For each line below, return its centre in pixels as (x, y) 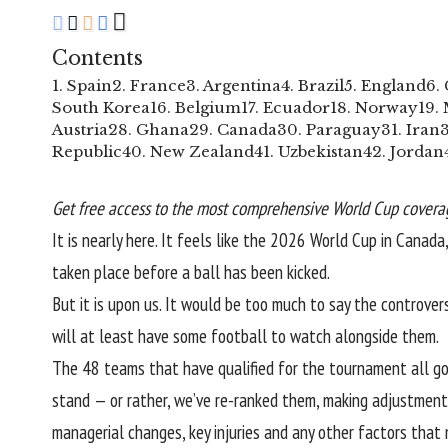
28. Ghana (148, 129)
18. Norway (374, 107)
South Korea (101, 107)
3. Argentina (233, 85)
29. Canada (233, 129)
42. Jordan (403, 151)
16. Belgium (195, 107)
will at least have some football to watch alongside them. (245, 335)
